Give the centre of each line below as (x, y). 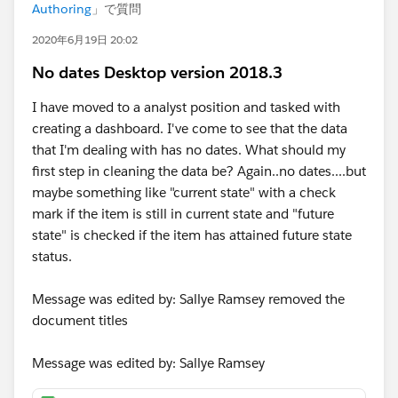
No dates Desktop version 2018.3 (157, 72)
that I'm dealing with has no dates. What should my (189, 150)
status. (52, 256)
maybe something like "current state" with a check (184, 192)
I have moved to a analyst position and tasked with (186, 107)
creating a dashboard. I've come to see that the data (190, 128)
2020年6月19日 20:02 (85, 40)
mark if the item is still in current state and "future (183, 214)
